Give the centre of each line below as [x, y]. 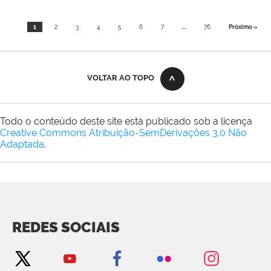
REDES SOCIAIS [66, 227]
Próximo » [243, 27]
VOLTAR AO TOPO [120, 78]
